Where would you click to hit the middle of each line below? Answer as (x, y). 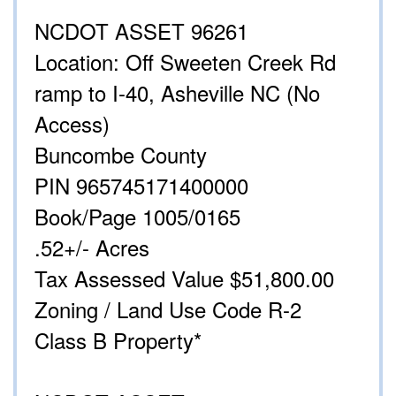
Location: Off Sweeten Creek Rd (185, 62)
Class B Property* (118, 340)
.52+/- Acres (92, 247)
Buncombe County (121, 155)
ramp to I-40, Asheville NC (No (177, 93)
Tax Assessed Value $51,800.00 (184, 278)
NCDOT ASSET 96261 (141, 31)
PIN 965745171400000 (141, 186)
